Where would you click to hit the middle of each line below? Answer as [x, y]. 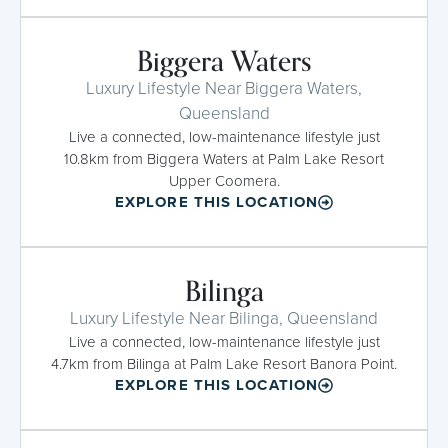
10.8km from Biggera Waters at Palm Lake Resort [224, 158]
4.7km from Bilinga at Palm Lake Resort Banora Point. [224, 363]
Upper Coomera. [224, 180]
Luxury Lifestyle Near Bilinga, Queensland [224, 318]
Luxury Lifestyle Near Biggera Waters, [224, 88]
